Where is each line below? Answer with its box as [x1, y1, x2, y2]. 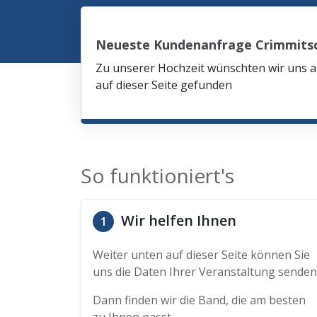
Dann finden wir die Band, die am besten [93, 292, 306, 308]
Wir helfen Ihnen [117, 211, 236, 230]
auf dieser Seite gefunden [96, 77, 232, 93]
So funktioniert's [81, 162, 234, 189]
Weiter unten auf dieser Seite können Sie [93, 247, 310, 263]
